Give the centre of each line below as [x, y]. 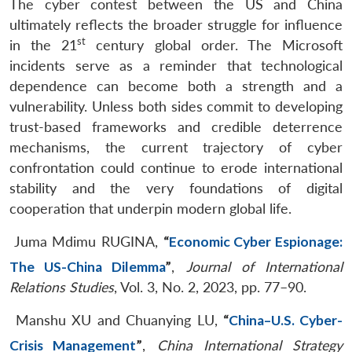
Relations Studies [62, 287]
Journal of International [264, 266]
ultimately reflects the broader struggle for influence [176, 24]
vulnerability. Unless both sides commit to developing [176, 106]
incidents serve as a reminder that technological [176, 65]
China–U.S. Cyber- [286, 320]
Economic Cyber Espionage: [256, 241]
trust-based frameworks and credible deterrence [176, 126]
